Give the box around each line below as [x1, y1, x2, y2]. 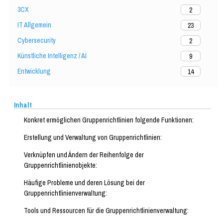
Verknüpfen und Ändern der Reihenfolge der [24, 150, 144, 160]
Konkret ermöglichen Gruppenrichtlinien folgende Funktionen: [24, 115, 194, 125]
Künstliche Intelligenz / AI [17, 51, 87, 61]
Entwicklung [17, 67, 51, 76]
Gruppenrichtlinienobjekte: [24, 161, 97, 170]
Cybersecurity [17, 36, 56, 45]
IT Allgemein [17, 20, 51, 30]
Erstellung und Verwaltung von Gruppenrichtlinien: [24, 133, 162, 142]
